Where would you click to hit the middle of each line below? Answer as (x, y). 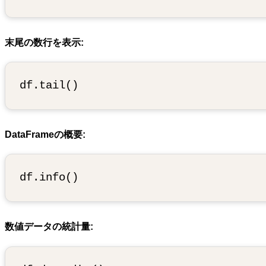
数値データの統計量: (49, 227)
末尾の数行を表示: (44, 42)
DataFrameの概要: (45, 135)
